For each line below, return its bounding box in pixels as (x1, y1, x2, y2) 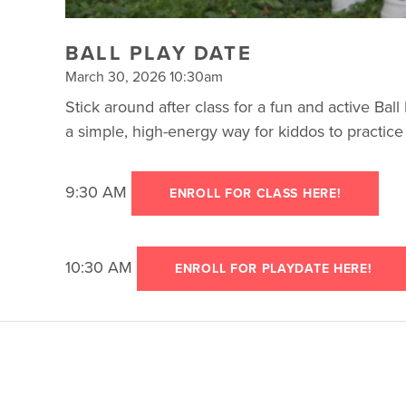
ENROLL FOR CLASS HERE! (169, 183, 342, 202)
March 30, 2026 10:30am (65, 66, 223, 86)
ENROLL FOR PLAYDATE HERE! (175, 258, 372, 277)
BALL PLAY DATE (65, 38, 252, 67)
